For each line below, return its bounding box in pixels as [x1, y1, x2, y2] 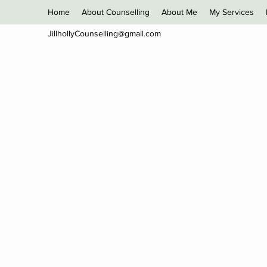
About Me [162, 7, 197, 17]
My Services [209, 7, 254, 17]
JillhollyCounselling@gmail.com [48, 29, 161, 38]
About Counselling [82, 7, 150, 17]
